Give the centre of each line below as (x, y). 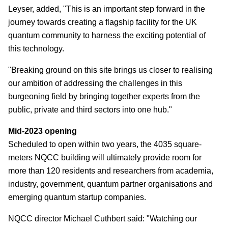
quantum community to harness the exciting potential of (107, 36)
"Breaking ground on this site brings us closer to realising (110, 70)
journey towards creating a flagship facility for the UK (103, 22)
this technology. (36, 49)
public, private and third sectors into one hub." (90, 110)
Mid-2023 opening (42, 131)
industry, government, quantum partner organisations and (110, 184)
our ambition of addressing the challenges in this (95, 83)
